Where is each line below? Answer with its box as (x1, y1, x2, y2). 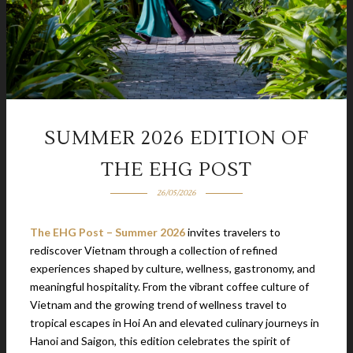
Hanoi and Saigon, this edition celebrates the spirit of (30, 334, 290, 347)
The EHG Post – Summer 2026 (30, 225, 185, 239)
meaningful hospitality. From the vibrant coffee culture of (30, 280, 309, 293)
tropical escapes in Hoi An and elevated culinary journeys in (30, 316, 319, 329)
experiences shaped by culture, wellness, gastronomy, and (30, 262, 315, 275)
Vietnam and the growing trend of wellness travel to (30, 298, 287, 311)
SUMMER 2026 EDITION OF (44, 126, 309, 150)
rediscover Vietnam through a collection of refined (30, 243, 277, 257)
